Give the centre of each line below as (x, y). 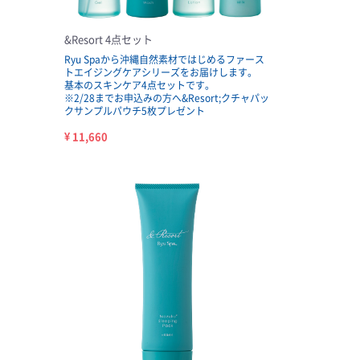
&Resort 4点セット (108, 39)
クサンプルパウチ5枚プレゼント (134, 110)
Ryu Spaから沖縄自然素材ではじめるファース (164, 59)
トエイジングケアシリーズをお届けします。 (160, 72)
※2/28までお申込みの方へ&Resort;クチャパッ (166, 98)
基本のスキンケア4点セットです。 (139, 85)
